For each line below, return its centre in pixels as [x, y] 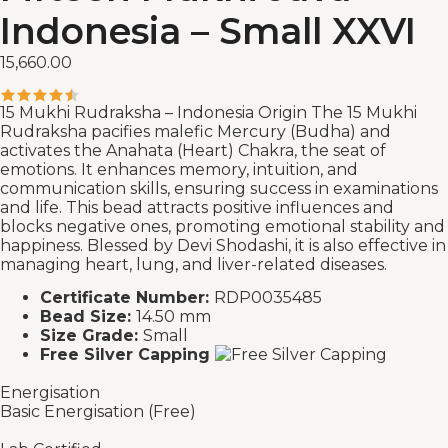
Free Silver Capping [127, 355]
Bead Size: [88, 317]
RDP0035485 [268, 298]
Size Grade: [91, 336]
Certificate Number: [127, 298]
